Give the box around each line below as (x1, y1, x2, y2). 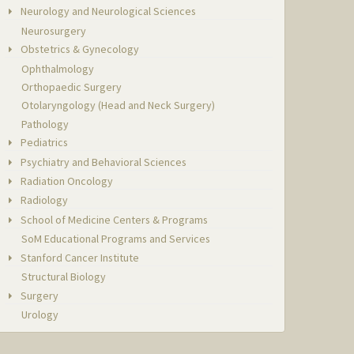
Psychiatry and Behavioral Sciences (18, 154, 187, 169)
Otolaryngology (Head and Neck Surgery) (21, 98, 216, 113)
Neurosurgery (21, 23, 87, 38)
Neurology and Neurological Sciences (18, 4, 197, 19)
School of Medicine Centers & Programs (18, 212, 209, 227)
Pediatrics (18, 135, 69, 150)
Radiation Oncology (18, 174, 114, 189)
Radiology (18, 193, 69, 208)
